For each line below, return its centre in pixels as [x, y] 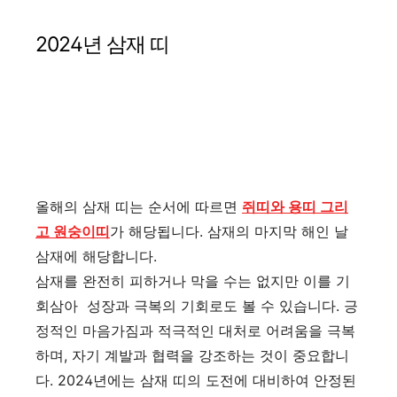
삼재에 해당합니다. [98, 256]
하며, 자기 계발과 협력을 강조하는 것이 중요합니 [192, 355]
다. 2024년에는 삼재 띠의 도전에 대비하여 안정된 [196, 380]
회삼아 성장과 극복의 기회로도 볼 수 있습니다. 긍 [197, 305]
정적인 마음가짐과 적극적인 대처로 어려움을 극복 [195, 330]
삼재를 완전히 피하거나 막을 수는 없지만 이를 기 [193, 280]
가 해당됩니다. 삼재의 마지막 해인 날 [229, 231]
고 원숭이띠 [73, 231]
